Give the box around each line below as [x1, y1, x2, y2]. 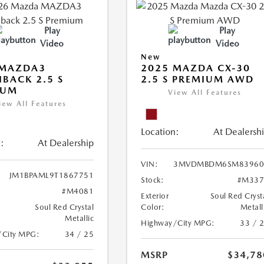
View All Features [168, 88, 242, 97]
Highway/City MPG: [141, 219, 215, 227]
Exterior [141, 192, 169, 200]
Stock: [141, 176, 164, 184]
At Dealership [38, 137, 94, 148]
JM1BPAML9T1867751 [9, 171, 94, 180]
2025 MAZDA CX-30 [141, 62, 251, 74]
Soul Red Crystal [35, 203, 94, 212]
